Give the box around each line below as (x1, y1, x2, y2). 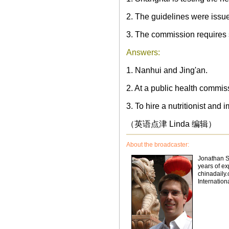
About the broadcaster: (126, 141, 189, 148)
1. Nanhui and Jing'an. (126, 66, 208, 75)
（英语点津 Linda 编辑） (126, 120, 216, 128)
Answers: (126, 48, 160, 57)
